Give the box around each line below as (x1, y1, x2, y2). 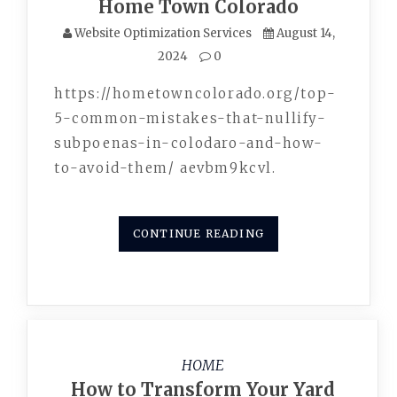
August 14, (276, 26, 335, 41)
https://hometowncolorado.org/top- (54, 85, 337, 102)
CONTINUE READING (132, 227, 265, 240)
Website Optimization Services (74, 26, 252, 41)
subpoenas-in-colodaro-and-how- (54, 135, 323, 152)
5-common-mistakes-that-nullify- (54, 110, 327, 127)
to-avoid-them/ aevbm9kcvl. (54, 160, 276, 176)
